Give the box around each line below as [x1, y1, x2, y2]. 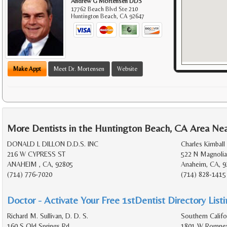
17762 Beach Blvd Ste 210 [71, 5, 138, 13]
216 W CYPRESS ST [7, 150, 65, 159]
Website [117, 65, 137, 73]
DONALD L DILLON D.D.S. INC [7, 140, 98, 148]
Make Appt [13, 65, 41, 73]
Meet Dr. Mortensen [54, 65, 104, 73]
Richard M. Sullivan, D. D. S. [7, 212, 88, 220]
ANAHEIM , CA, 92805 [7, 160, 73, 169]
